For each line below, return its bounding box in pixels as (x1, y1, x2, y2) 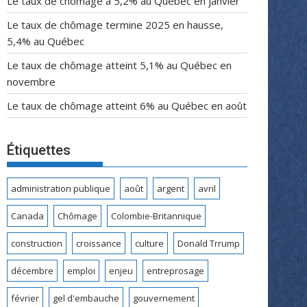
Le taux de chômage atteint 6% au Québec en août (7, 99, 247, 112)
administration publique (11, 182, 110, 195)
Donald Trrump (177, 236, 240, 249)
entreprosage (147, 264, 204, 277)
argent (157, 182, 184, 195)
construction (11, 236, 62, 249)
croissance (76, 236, 121, 249)
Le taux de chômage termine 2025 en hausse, (7, 18, 223, 32)
